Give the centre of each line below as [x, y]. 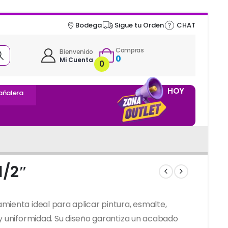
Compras [130, 50]
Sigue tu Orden [139, 25]
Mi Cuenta [77, 60]
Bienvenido [77, 52]
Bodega [89, 25]
